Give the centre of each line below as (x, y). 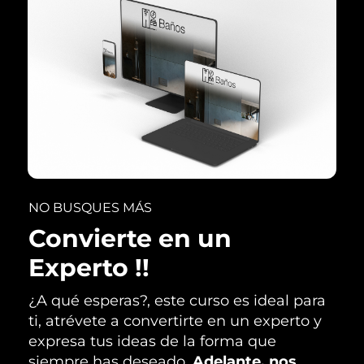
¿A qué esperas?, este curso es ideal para (177, 300)
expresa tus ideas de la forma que (152, 341)
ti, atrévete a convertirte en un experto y (175, 321)
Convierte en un (130, 238)
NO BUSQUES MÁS (90, 207)
